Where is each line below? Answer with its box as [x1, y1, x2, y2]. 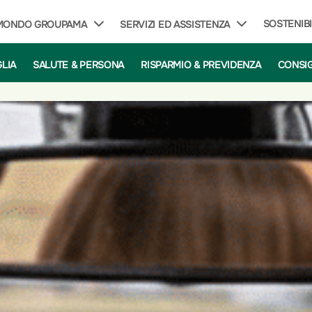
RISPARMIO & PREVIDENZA [141, 58, 261, 71]
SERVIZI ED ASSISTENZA [120, 18, 230, 31]
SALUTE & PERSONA [32, 58, 125, 71]
